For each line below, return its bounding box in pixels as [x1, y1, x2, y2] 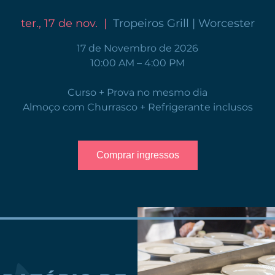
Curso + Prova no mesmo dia [68, 87, 207, 99]
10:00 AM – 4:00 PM [90, 57, 185, 69]
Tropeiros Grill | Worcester [112, 17, 255, 31]
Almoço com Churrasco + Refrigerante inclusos [22, 101, 253, 114]
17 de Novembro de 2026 [77, 42, 198, 55]
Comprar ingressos [96, 150, 179, 161]
